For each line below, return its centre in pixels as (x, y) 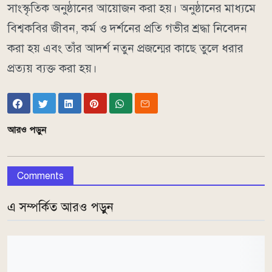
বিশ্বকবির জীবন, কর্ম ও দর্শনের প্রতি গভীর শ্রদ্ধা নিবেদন (127, 28)
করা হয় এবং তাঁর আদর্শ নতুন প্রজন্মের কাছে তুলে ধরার (125, 48)
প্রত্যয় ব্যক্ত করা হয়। (52, 68)
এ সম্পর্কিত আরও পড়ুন (60, 208)
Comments (40, 176)
